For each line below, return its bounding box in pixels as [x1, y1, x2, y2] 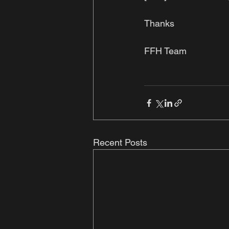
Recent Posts [93, 137, 147, 148]
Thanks [144, 18, 177, 29]
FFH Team [144, 45, 187, 57]
